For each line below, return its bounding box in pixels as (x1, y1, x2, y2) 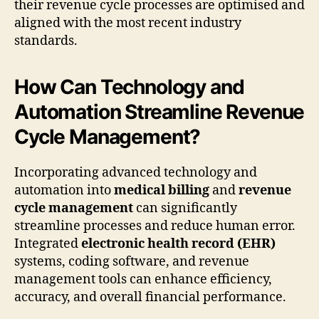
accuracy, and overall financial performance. (14, 288, 286, 305)
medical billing (114, 182, 209, 199)
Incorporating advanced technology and (14, 164, 257, 181)
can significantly (133, 199, 237, 216)
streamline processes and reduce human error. (14, 217, 296, 234)
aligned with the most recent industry (14, 14, 241, 31)
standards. (14, 32, 78, 49)
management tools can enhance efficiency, (14, 271, 272, 288)
